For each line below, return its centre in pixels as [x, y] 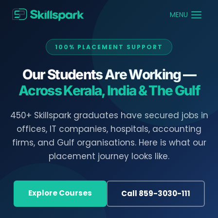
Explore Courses [60, 193]
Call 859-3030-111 [155, 193]
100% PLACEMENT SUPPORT [109, 47]
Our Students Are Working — [109, 74]
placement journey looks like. [109, 156]
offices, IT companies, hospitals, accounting [109, 129]
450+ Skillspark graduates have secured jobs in [109, 115]
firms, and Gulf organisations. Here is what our [109, 143]
